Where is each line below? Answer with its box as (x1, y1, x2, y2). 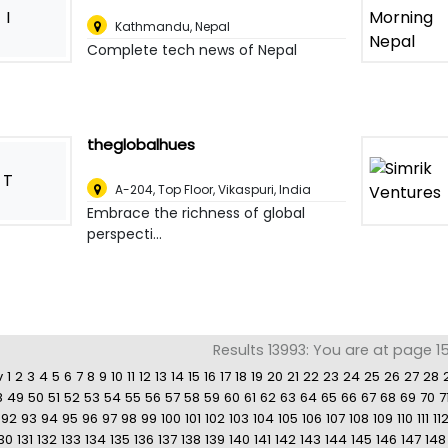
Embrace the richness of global (87, 203, 306, 224)
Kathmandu (115, 18, 191, 36)
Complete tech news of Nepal (87, 40, 298, 61)
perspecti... (87, 224, 163, 245)
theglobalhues (87, 134, 196, 156)
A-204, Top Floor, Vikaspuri (115, 181, 275, 199)
